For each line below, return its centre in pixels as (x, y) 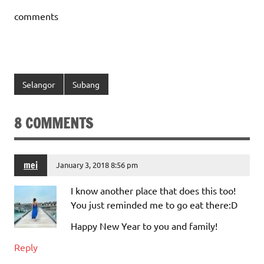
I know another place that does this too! (153, 190)
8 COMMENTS (54, 123)
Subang (86, 84)
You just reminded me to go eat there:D (154, 204)
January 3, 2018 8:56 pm (97, 165)
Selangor (39, 84)
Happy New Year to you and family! (144, 225)
